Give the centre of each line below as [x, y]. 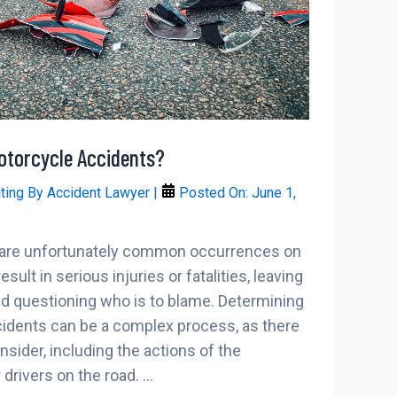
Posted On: [214, 193]
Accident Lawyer [100, 193]
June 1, [274, 193]
